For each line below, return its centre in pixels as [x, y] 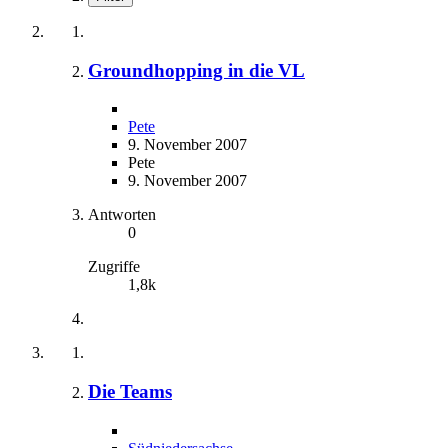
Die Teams [130, 391]
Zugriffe [114, 267]
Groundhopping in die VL [196, 70]
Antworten [122, 215]
